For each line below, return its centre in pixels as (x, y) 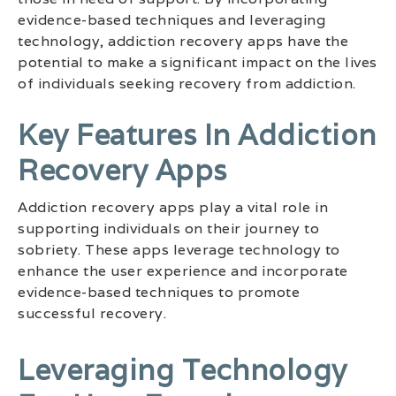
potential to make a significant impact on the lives (198, 62)
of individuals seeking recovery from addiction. (187, 83)
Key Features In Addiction (197, 135)
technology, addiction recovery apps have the (183, 41)
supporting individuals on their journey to (168, 229)
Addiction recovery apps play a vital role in (173, 208)
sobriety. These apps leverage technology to (179, 250)
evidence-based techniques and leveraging (171, 19)
